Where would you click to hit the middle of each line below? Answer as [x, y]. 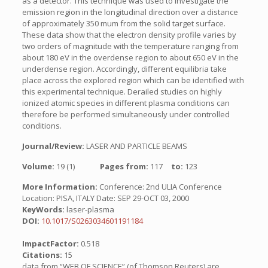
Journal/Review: [54, 146]
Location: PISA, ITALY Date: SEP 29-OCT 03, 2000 [105, 198]
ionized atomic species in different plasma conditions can [126, 103]
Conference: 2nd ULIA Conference [159, 187]
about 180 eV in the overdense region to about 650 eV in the [130, 57]
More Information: [60, 187]
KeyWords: [43, 209]
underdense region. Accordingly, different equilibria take [124, 69]
